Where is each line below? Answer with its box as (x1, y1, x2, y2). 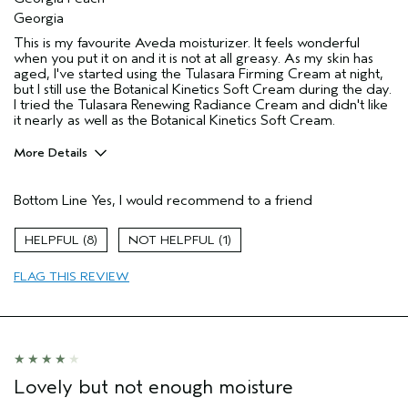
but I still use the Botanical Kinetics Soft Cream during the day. (14, 81, 392, 98)
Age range (14, 252, 82, 270)
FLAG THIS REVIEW (14, 269, 129, 285)
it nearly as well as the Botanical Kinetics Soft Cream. (14, 112, 335, 129)
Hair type (14, 275, 77, 292)
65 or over (273, 252, 340, 270)
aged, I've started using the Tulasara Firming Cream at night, (14, 66, 383, 83)
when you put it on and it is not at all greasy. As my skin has (14, 50, 373, 67)
